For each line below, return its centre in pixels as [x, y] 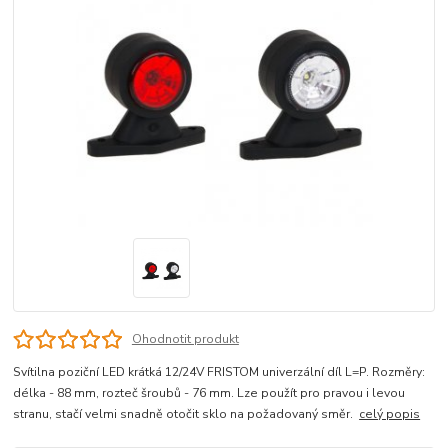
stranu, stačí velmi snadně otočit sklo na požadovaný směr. [186, 414]
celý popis [390, 414]
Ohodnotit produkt [185, 339]
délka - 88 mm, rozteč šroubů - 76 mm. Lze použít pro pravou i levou [209, 393]
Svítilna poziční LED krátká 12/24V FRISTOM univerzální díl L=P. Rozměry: [219, 372]
